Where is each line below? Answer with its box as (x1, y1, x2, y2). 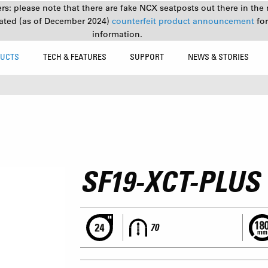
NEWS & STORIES (188, 51, 249, 62)
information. (92, 29, 142, 39)
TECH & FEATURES (42, 51, 106, 62)
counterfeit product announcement (111, 16, 257, 26)
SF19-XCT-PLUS (80, 164, 260, 199)
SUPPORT (130, 51, 165, 62)
